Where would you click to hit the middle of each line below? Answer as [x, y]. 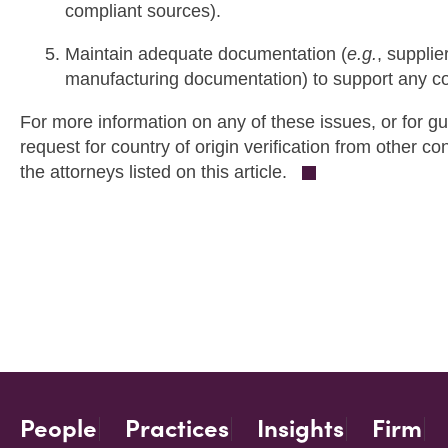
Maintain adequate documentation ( [206, 54]
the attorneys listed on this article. [158, 172]
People [58, 428]
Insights [300, 428]
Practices [177, 428]
